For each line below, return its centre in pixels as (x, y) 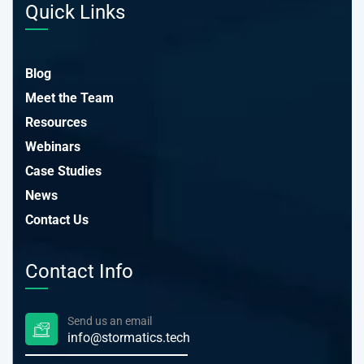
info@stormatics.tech (129, 337)
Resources (56, 122)
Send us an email (110, 321)
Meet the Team (69, 98)
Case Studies (63, 171)
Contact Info (79, 271)
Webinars (53, 147)
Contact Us (57, 220)
